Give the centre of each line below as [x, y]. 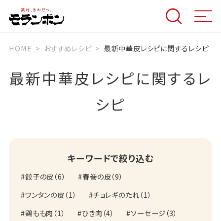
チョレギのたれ [116, 195]
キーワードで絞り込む [110, 158]
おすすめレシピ [68, 48]
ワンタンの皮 [45, 195]
